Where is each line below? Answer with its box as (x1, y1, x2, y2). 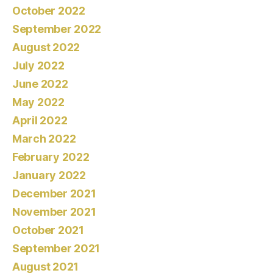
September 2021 (12, 242, 101, 255)
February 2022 (12, 151, 90, 164)
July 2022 (12, 59, 65, 73)
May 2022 (12, 96, 65, 109)
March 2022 (12, 132, 76, 146)
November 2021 (12, 205, 96, 219)
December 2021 (12, 187, 96, 200)
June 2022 (12, 77, 68, 91)
